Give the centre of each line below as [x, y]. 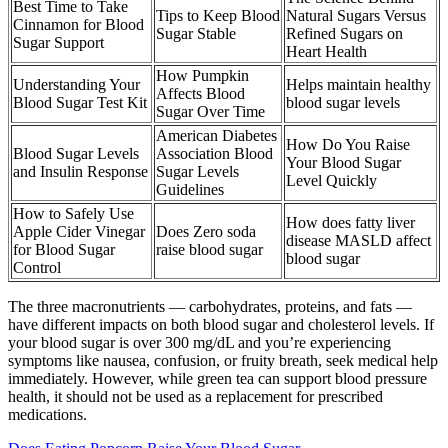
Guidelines [190, 189]
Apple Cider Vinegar [79, 231]
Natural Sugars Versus [356, 15]
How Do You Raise [348, 144]
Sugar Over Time [210, 111]
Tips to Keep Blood [218, 15]
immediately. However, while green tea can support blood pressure [217, 378]
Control [37, 267]
